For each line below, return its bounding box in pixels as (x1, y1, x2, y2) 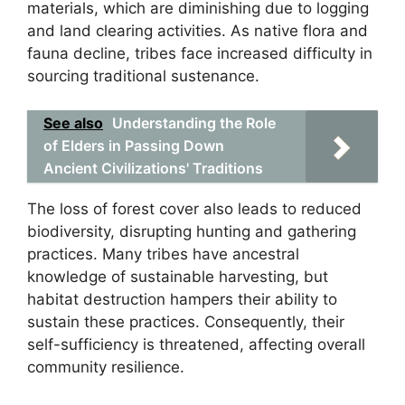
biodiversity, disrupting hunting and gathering (27, 222, 356, 240)
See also (43, 114, 103, 132)
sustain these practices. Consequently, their (27, 313, 344, 331)
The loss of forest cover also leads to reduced (27, 200, 362, 218)
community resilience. (27, 358, 184, 376)
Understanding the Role (112, 114, 276, 132)
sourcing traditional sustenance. (27, 66, 259, 85)
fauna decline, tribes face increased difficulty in (27, 43, 372, 62)
